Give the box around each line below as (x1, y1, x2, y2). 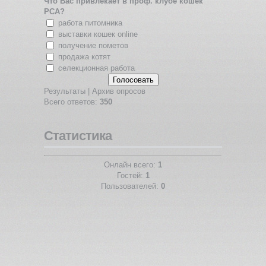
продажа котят (58, 52, 110, 61)
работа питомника (58, 18, 122, 27)
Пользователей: (101, 182, 161, 191)
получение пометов (58, 40, 128, 50)
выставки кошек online (58, 29, 138, 39)
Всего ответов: (44, 97, 100, 106)
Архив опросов (92, 86, 145, 96)
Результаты (44, 86, 85, 96)
